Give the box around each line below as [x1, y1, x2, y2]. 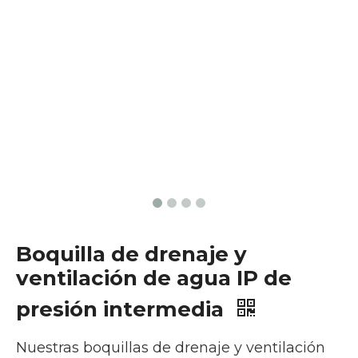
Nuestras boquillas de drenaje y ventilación [16, 338, 325, 356]
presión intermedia [16, 296, 229, 322]
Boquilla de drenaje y [16, 241, 247, 267]
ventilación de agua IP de [16, 265, 292, 291]
